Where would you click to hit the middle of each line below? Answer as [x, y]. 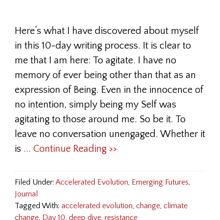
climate [176, 206]
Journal [26, 194]
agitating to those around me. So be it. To [100, 119]
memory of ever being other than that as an [105, 75]
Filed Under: [35, 182]
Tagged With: [38, 206]
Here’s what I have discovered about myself [107, 31]
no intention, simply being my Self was [96, 105]
